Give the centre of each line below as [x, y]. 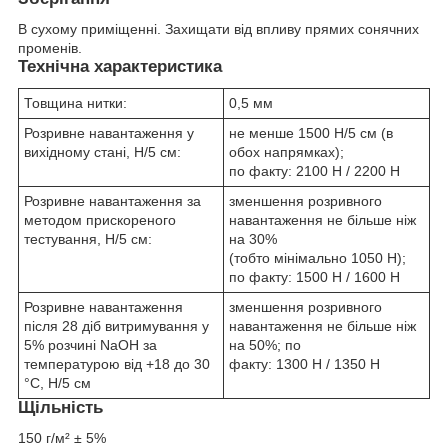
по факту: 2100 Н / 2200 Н [314, 170]
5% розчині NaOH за [90, 344]
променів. [50, 48]
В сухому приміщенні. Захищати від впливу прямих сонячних [218, 29]
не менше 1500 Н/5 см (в [311, 132]
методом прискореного [100, 219]
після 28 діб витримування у [116, 325]
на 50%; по [265, 344]
